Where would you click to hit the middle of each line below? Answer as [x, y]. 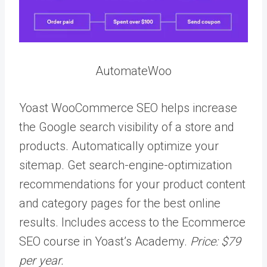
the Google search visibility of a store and [127, 127]
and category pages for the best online [120, 203]
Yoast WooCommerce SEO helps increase [128, 108]
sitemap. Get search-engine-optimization [125, 165]
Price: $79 [215, 241]
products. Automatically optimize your [119, 146]
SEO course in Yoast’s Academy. [105, 241]
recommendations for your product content [132, 184]
